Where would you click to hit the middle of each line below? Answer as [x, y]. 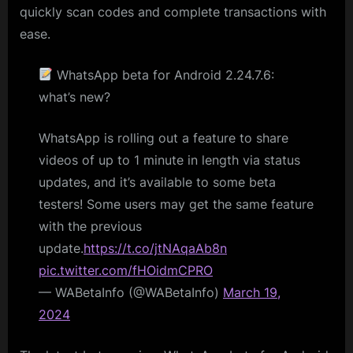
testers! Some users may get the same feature [176, 204]
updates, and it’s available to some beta [157, 182]
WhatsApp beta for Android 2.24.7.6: [164, 74]
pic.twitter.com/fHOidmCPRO [126, 270]
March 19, [252, 292]
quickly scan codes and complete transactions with [173, 11]
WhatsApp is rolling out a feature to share [163, 137]
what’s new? [74, 97]
